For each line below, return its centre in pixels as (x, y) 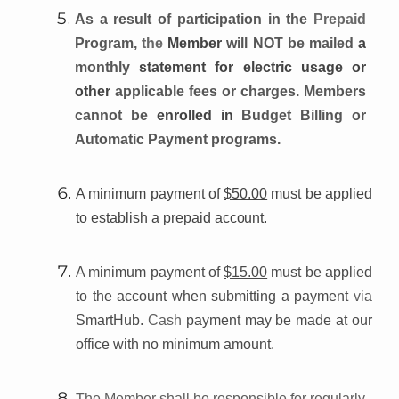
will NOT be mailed (293, 43)
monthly (107, 67)
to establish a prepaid (145, 217)
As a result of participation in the (194, 19)
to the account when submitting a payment (215, 296)
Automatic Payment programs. (178, 139)
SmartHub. (112, 320)
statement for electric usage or (253, 67)
